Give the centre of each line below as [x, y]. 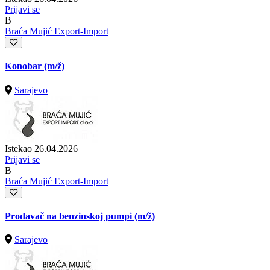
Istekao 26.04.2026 [41, 148]
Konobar [24, 66]
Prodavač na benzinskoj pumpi [70, 216]
